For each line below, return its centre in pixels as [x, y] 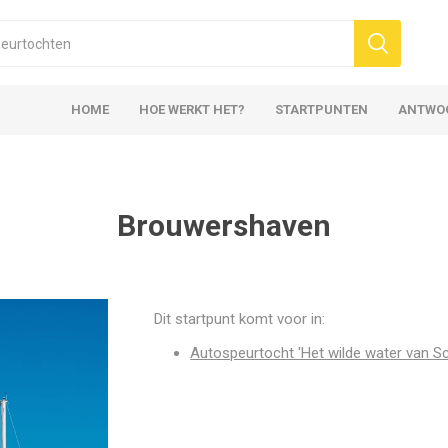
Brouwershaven [224, 225]
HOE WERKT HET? [192, 109]
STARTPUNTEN [322, 109]
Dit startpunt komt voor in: [248, 319]
